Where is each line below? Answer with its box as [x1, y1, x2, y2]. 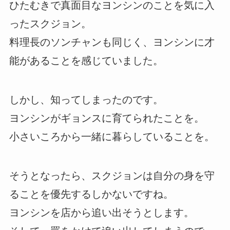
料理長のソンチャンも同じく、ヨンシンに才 [9, 36, 215, 48]
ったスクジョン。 [9, 18, 91, 30]
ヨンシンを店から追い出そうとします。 [9, 207, 194, 219]
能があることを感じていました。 [9, 55, 163, 67]
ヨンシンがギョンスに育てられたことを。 [9, 112, 204, 124]
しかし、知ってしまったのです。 [9, 94, 163, 106]
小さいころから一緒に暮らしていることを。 [9, 131, 215, 143]
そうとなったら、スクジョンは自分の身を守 [9, 170, 215, 182]
